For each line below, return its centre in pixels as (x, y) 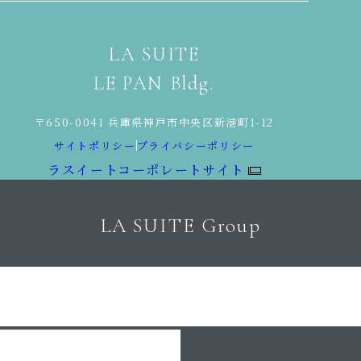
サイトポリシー (95, 145)
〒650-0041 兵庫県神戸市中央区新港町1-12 (154, 122)
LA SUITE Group (180, 225)
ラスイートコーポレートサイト (146, 170)
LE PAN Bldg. (154, 83)
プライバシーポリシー (195, 145)
